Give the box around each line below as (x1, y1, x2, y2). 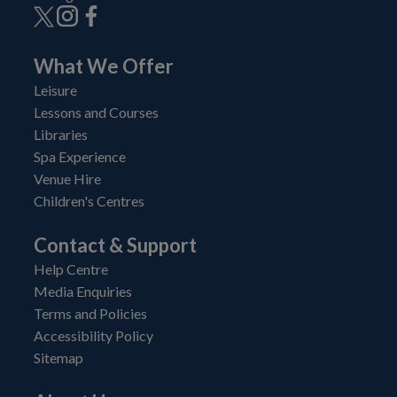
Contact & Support (34, 232, 197, 257)
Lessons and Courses (34, 103, 159, 121)
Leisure (34, 81, 77, 98)
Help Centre (34, 260, 108, 277)
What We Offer (34, 53, 174, 78)
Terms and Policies (34, 304, 147, 322)
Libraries (34, 125, 88, 143)
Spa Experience (34, 147, 126, 165)
